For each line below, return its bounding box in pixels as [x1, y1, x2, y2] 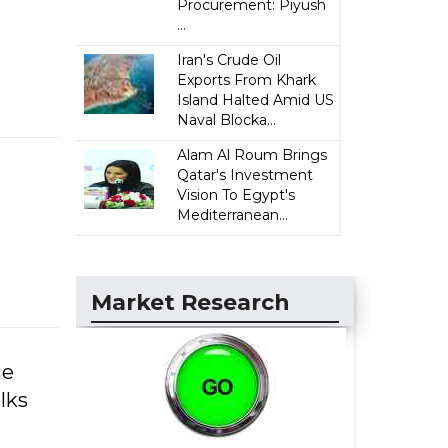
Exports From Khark [177, 71, 317, 89]
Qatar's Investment [177, 166, 314, 184]
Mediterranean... [177, 206, 289, 224]
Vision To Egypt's [177, 186, 296, 204]
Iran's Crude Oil [177, 51, 282, 69]
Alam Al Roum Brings [177, 146, 328, 164]
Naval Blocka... [177, 111, 277, 129]
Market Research [91, 289, 290, 316]
